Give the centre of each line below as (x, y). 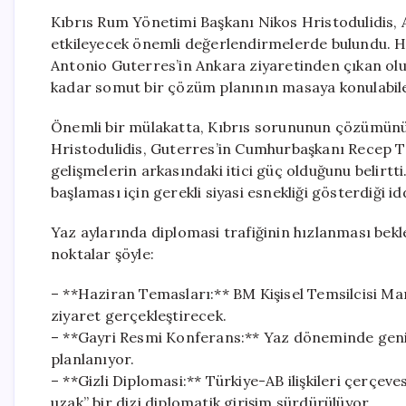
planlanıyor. (93, 359)
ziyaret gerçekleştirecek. (139, 315)
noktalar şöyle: (102, 254)
